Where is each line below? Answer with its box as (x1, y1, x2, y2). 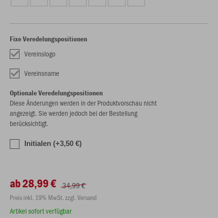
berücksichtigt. (10, 118, 49, 128)
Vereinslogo (24, 49, 55, 58)
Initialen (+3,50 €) (24, 139, 82, 147)
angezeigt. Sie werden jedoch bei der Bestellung (10, 108, 137, 118)
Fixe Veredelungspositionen (10, 34, 87, 43)
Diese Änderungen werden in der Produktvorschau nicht (10, 98, 157, 108)
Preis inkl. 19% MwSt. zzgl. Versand (10, 193, 97, 202)
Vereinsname (24, 68, 59, 78)
